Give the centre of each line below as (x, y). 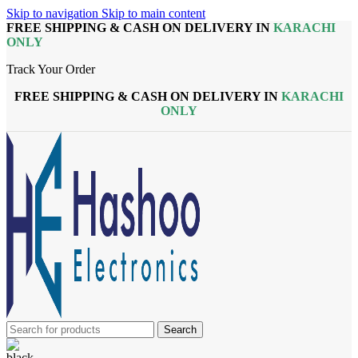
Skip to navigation (54, 13)
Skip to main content (153, 13)
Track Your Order (51, 69)
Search (180, 330)
